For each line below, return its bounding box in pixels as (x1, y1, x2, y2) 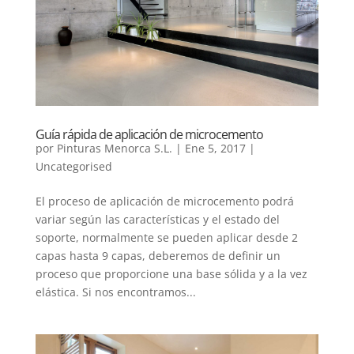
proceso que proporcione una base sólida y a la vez (35, 266, 307, 281)
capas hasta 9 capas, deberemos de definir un (35, 248, 281, 263)
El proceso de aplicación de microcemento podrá (35, 194, 294, 209)
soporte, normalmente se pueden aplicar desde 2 (35, 230, 298, 245)
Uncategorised (35, 159, 112, 174)
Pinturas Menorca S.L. (56, 141, 172, 156)
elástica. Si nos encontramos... (35, 284, 196, 299)
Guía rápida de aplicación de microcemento (35, 126, 263, 143)
